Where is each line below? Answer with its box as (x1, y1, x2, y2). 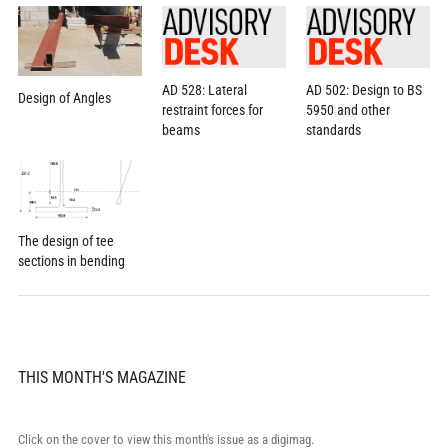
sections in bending (17, 253, 125, 270)
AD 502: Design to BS (306, 82, 423, 99)
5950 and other (306, 102, 391, 119)
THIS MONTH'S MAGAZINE (17, 368, 186, 388)
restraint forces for (161, 102, 263, 119)
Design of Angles (17, 90, 111, 107)
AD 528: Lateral (161, 82, 247, 99)
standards (306, 122, 362, 139)
